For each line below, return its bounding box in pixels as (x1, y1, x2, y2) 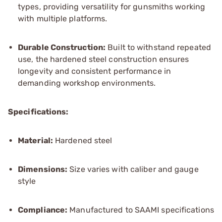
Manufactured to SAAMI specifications (67, 205, 214, 215)
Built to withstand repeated (106, 42, 211, 52)
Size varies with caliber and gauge (67, 164, 199, 174)
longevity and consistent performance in (18, 66, 171, 76)
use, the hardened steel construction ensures (18, 54, 189, 64)
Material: (18, 135, 53, 145)
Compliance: (18, 205, 68, 215)
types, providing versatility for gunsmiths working (18, 1, 206, 11)
